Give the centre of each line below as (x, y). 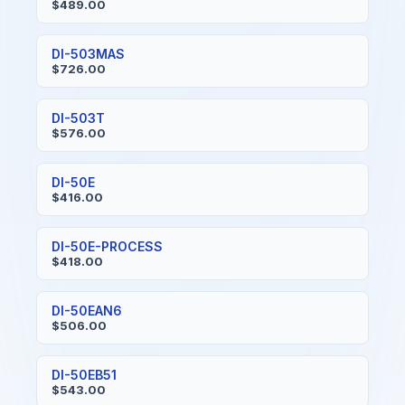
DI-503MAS (88, 54)
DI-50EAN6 (87, 311)
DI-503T (78, 118)
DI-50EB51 (84, 375)
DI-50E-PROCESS (107, 246)
